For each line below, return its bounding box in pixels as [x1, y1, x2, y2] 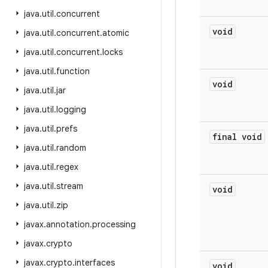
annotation [46, 219, 90, 230]
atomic [102, 28, 129, 38]
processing [92, 219, 136, 230]
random [56, 142, 86, 153]
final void [212, 131, 262, 142]
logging [56, 104, 86, 115]
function [56, 66, 90, 77]
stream [56, 181, 83, 191]
